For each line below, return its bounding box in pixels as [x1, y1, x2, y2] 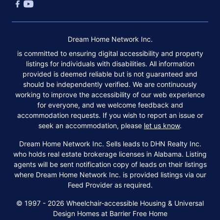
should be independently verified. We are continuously [23, 80, 197, 89]
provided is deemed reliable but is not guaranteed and [23, 70, 197, 79]
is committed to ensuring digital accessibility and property [17, 49, 203, 58]
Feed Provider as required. [67, 181, 153, 190]
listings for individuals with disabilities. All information [26, 59, 194, 68]
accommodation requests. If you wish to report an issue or [17, 111, 203, 120]
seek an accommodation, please [38, 121, 144, 130]
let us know [144, 121, 180, 130]
